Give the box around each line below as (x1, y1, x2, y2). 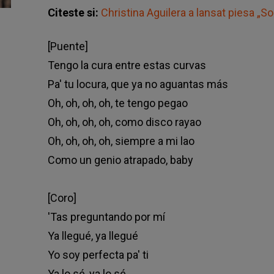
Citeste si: (47, 6, 101, 20)
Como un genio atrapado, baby (47, 154, 193, 167)
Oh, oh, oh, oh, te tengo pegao (47, 97, 188, 110)
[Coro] (47, 191, 76, 205)
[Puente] (47, 40, 88, 53)
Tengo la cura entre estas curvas (47, 59, 206, 72)
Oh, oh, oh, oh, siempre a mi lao (47, 135, 194, 148)
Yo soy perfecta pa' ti (47, 248, 149, 262)
